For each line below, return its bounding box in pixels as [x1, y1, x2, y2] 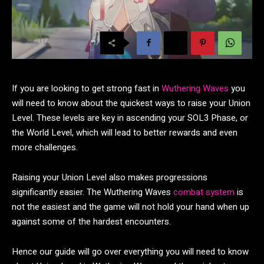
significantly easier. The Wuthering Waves [12, 185, 173, 199]
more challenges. [12, 140, 78, 154]
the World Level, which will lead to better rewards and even [12, 126, 237, 139]
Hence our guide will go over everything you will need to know [12, 245, 249, 258]
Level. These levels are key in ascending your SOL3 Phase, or [12, 111, 248, 124]
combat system [173, 185, 235, 199]
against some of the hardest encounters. [12, 214, 171, 228]
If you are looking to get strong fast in [12, 81, 161, 95]
